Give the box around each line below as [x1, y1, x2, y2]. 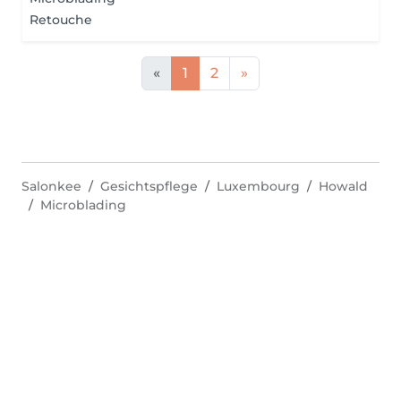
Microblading [40, 197, 126, 213]
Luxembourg [217, 178, 300, 194]
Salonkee [21, 178, 81, 194]
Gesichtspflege [100, 178, 198, 194]
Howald [319, 178, 368, 194]
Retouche [30, 12, 92, 28]
